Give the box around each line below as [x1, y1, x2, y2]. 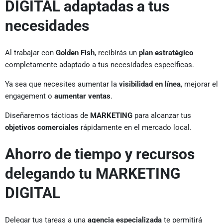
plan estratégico [139, 48, 193, 57]
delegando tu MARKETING [5, 165, 180, 183]
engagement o [5, 91, 54, 101]
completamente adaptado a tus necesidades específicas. [5, 60, 194, 69]
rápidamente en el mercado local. [79, 122, 192, 132]
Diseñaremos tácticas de [5, 111, 90, 120]
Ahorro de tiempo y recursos [5, 145, 195, 163]
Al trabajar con [5, 48, 56, 57]
